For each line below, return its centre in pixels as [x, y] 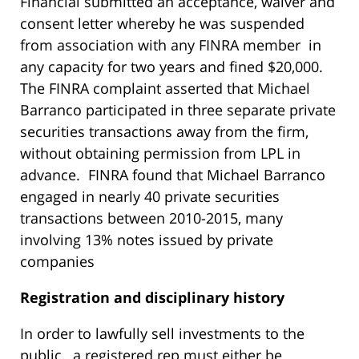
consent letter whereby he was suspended [162, 23]
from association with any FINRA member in [171, 44]
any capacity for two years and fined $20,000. [171, 66]
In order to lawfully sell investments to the [162, 333]
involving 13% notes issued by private [147, 239]
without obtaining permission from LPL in [160, 153]
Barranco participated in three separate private [178, 109]
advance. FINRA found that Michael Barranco [173, 174]
